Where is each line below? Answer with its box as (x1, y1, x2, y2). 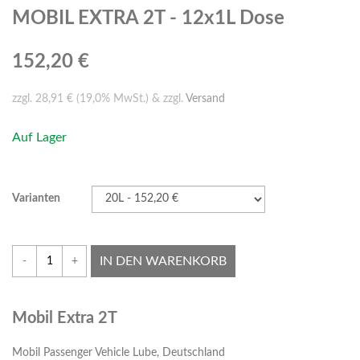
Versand (186, 93, 225, 105)
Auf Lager (12, 131, 67, 145)
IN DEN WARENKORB (100, 255, 227, 268)
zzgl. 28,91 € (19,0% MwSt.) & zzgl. (12, 93, 186, 105)
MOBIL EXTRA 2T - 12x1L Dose (12, 9, 284, 29)
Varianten (12, 193, 60, 205)
